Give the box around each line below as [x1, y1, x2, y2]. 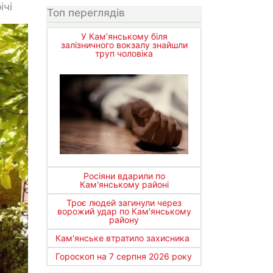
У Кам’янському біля [80, 31, 168, 42]
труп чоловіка [95, 48, 153, 59]
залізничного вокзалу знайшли [60, 40, 188, 51]
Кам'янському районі [79, 179, 169, 190]
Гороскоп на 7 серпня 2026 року [55, 251, 192, 262]
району [109, 214, 139, 225]
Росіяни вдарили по [83, 171, 165, 182]
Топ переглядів [47, 5, 125, 19]
